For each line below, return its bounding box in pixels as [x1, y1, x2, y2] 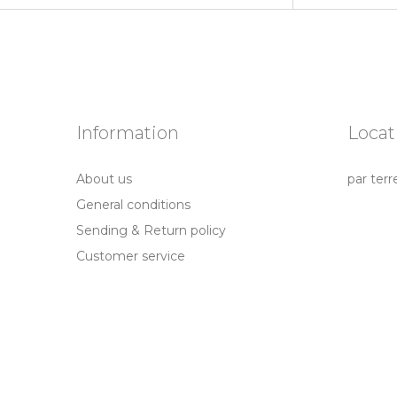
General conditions [76, 196, 191, 213]
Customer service [76, 247, 185, 264]
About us [76, 170, 132, 187]
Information [76, 121, 179, 144]
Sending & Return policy [76, 222, 226, 238]
